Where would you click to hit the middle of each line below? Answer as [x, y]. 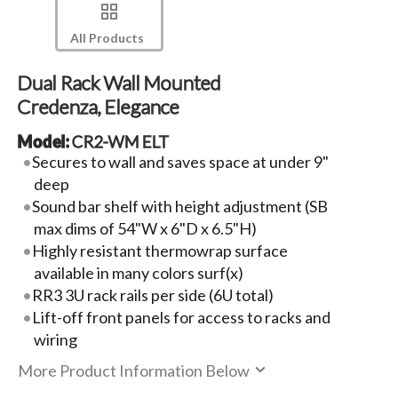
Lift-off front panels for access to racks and [182, 317]
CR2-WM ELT [120, 141]
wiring [55, 339]
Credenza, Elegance [98, 107]
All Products [107, 37]
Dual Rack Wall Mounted [119, 83]
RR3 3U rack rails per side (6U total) [153, 295]
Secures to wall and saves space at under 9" [181, 161]
